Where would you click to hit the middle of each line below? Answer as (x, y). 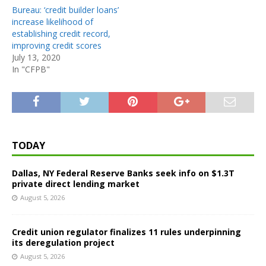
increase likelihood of (53, 21)
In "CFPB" (31, 69)
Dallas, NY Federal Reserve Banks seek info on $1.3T (123, 173)
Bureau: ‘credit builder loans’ (65, 9)
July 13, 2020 (36, 57)
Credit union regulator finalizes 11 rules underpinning (126, 232)
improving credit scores (57, 45)
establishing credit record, (61, 33)
